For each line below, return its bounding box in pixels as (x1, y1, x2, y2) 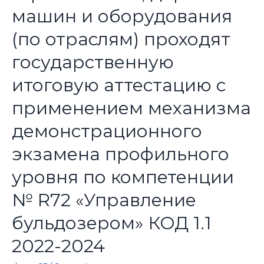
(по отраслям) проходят (11, 28, 230, 51)
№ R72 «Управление (11, 189, 196, 212)
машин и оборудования (11, 5, 232, 28)
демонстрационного (11, 120, 202, 143)
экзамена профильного (11, 143, 229, 166)
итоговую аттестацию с (11, 74, 226, 97)
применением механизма (11, 97, 251, 120)
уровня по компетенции (11, 166, 234, 189)
